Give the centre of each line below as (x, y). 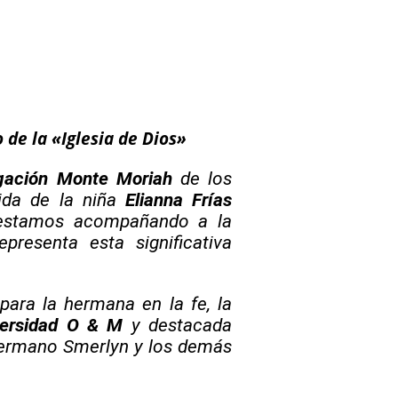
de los (207, 178)
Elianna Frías (174, 199)
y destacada (182, 325)
